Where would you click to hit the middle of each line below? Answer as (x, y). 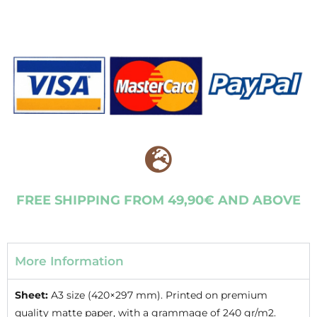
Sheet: (31, 295)
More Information (69, 261)
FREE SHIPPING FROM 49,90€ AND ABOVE (158, 201)
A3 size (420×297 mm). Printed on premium (158, 295)
